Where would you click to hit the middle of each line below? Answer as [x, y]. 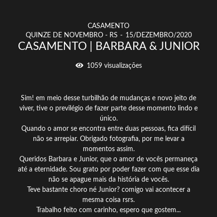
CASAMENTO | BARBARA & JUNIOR [108, 47]
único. [108, 119]
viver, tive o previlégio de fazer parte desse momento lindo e [108, 109]
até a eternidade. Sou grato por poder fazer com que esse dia [108, 170]
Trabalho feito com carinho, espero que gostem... [108, 210]
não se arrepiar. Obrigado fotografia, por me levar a [108, 139]
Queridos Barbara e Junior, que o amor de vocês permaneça [108, 160]
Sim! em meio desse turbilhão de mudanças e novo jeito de [108, 99]
